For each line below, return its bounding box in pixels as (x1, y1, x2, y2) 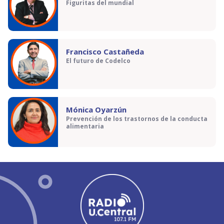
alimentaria (66, 122, 104, 131)
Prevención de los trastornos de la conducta (66, 114, 207, 123)
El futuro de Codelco (66, 56, 130, 65)
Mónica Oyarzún (66, 104, 126, 114)
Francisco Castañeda (66, 46, 144, 56)
